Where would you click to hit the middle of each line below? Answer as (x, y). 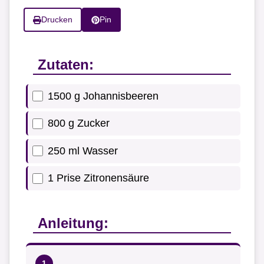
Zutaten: (66, 64)
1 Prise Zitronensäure (98, 178)
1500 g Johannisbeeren (103, 96)
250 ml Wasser (83, 151)
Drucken (57, 20)
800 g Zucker (79, 123)
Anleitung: (73, 223)
